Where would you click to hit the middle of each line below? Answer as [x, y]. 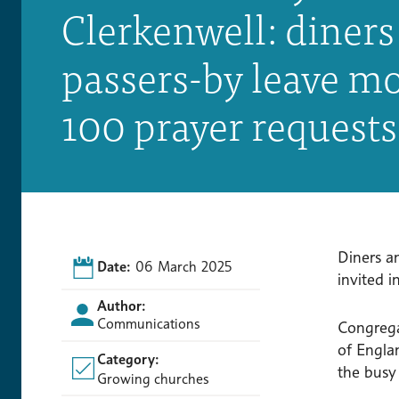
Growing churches [153, 379]
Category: [128, 359]
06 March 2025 [184, 267]
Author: [121, 305]
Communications [148, 323]
